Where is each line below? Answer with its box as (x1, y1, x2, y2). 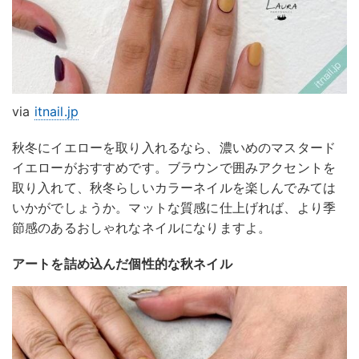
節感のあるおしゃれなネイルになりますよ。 (12, 219, 272, 236)
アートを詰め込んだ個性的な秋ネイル (12, 255, 232, 272)
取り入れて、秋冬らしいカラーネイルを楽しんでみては (12, 179, 336, 196)
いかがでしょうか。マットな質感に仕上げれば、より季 (12, 199, 337, 216)
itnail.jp (34, 103, 79, 119)
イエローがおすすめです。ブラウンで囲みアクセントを (12, 159, 337, 175)
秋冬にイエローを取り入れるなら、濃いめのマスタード (12, 139, 336, 155)
